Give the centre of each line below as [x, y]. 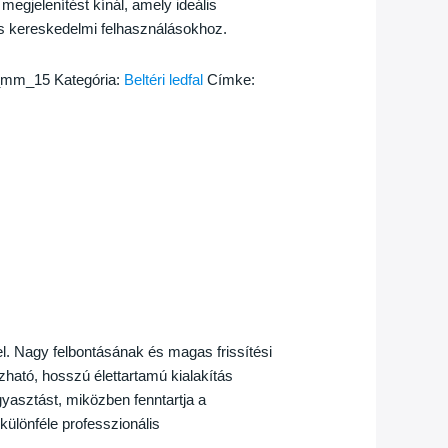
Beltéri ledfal [163, 79]
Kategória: [89, 79]
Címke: [231, 79]
